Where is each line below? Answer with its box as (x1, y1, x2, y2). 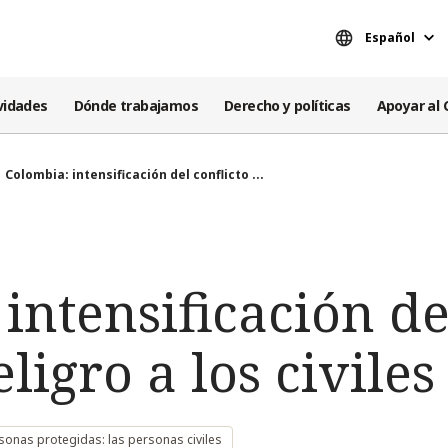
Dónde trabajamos (73, 95, 199, 115)
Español (365, 29, 415, 47)
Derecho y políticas (224, 95, 351, 115)
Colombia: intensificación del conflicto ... (5, 165, 264, 183)
